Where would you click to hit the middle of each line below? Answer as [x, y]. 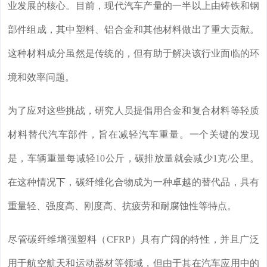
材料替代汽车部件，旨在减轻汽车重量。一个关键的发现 [133, 135]
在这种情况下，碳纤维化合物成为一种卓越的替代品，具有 [133, 182]
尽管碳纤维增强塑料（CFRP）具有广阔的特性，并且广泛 [133, 240]
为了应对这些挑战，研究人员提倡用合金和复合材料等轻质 [133, 111]
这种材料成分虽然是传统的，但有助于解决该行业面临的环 [133, 54]
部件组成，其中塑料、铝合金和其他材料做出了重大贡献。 [133, 30]
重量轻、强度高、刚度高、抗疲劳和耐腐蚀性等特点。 [122, 206]
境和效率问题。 [41, 77]
